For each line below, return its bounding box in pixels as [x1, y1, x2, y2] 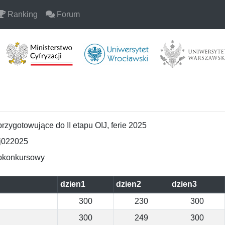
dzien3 [171, 179, 197, 188]
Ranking [6, 10, 38, 19]
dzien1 [60, 179, 85, 188]
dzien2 [116, 179, 141, 188]
